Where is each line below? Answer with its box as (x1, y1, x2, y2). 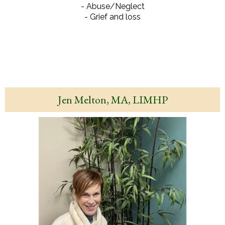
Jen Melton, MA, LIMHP (57, 92, 168, 107)
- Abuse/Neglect (80, 2, 145, 11)
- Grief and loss (84, 12, 141, 22)
